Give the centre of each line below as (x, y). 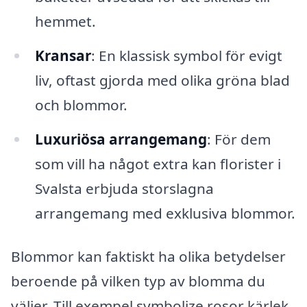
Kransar (63, 55)
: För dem (238, 139)
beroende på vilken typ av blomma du (138, 281)
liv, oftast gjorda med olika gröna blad (162, 80)
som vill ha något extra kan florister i (158, 163)
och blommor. (81, 105)
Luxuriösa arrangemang (121, 139)
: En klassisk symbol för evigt (186, 55)
